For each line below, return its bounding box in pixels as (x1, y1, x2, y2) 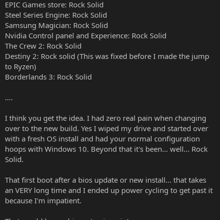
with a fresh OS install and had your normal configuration (5, 133, 200, 143)
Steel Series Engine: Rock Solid (5, 9, 107, 20)
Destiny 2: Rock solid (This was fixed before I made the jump (5, 51, 209, 61)
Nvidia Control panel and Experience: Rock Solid (5, 30, 166, 40)
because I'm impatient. (5, 195, 82, 205)
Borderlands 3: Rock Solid (5, 71, 92, 82)
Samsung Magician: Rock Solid (5, 20, 108, 30)
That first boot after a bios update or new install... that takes (5, 174, 206, 185)
